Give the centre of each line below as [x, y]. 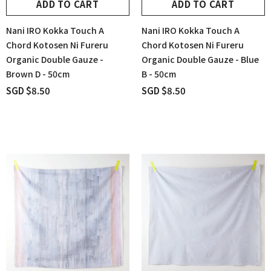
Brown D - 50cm [38, 74]
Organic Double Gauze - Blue [200, 60]
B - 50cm [159, 74]
